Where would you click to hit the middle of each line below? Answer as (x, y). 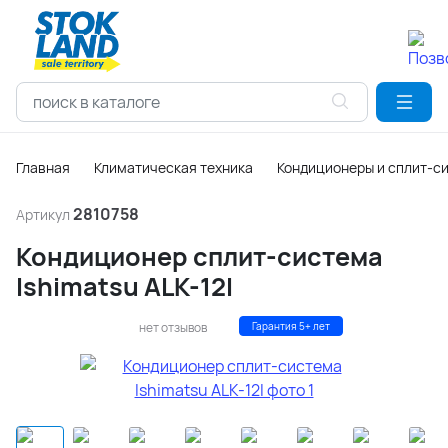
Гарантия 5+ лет (291, 326)
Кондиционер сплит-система (199, 256)
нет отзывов (173, 327)
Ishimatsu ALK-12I (124, 286)
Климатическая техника (173, 167)
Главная (43, 167)
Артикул (44, 214)
